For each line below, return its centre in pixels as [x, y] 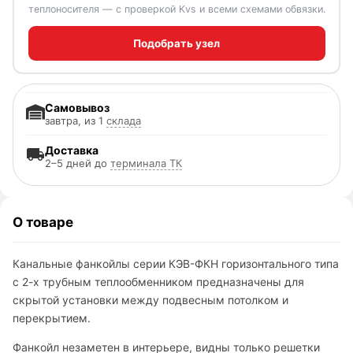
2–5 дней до [78, 163]
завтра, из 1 [76, 121]
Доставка [72, 150]
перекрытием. [52, 318]
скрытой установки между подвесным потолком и [150, 300]
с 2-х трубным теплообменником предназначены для [158, 282]
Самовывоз [77, 108]
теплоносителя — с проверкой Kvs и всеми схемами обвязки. [176, 9]
